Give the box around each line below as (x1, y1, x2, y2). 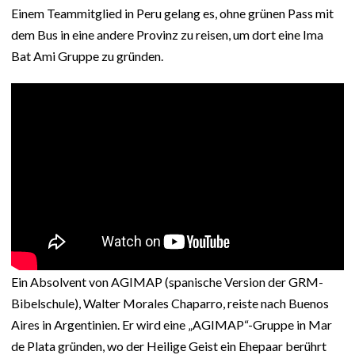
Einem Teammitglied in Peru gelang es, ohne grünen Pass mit (11, 6, 334, 21)
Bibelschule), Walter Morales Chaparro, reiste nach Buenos (11, 295, 329, 311)
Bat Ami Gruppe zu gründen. (11, 48, 163, 64)
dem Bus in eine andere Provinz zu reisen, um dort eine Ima (11, 27, 323, 43)
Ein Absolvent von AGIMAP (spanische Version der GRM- (11, 273, 323, 289)
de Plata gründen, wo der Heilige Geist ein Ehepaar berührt (11, 338, 326, 353)
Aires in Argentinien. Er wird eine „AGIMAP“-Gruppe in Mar (11, 316, 332, 332)
